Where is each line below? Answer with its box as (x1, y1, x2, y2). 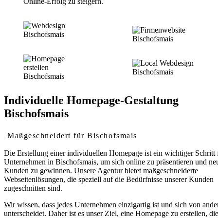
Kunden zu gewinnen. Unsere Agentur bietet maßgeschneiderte (4, 166, 198, 175)
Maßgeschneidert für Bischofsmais (7, 131, 137, 140)
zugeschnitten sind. (4, 183, 62, 192)
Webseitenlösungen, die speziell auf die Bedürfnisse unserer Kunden (4, 175, 214, 183)
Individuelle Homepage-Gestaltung (4, 93, 179, 107)
